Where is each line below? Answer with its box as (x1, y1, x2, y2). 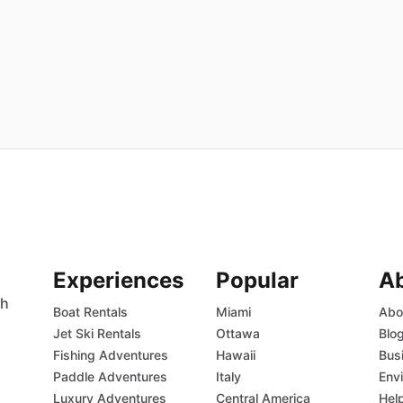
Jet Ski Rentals (52, 326, 141, 342)
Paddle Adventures (52, 369, 167, 385)
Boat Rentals (52, 304, 128, 320)
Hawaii (216, 347, 255, 363)
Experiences (52, 267, 184, 294)
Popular (216, 267, 299, 294)
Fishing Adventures (52, 347, 168, 363)
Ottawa (216, 326, 260, 342)
